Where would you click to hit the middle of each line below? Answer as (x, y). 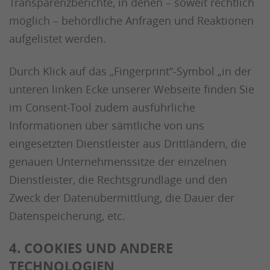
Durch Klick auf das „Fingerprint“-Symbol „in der (130, 71)
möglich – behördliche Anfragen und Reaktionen (131, 20)
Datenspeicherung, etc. (67, 216)
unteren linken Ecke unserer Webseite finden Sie (132, 89)
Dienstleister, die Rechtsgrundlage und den (118, 180)
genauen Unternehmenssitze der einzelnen (118, 162)
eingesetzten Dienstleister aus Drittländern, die (128, 143)
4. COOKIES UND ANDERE (91, 248)
